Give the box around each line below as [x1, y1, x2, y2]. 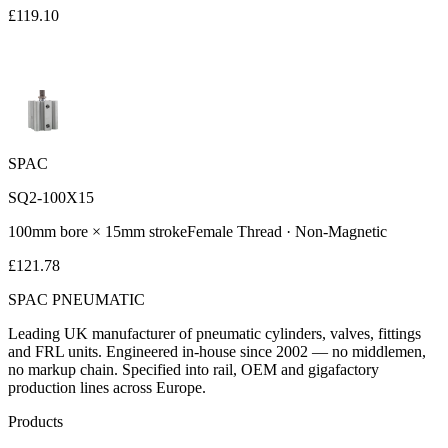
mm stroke [121, 222, 187, 240]
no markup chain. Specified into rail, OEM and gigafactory [8, 360, 379, 378]
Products [8, 412, 63, 430]
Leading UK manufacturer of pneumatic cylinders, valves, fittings [8, 324, 421, 342]
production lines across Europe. [8, 378, 206, 396]
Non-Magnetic [295, 222, 387, 240]
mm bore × [32, 222, 105, 240]
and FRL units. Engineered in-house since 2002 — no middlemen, [8, 342, 426, 360]
